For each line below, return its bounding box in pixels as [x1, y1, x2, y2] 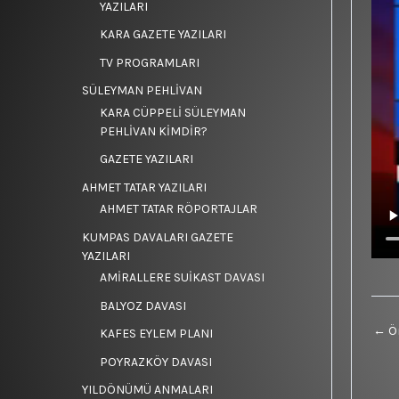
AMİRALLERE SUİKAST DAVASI [100, 270, 265, 285]
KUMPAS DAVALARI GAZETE [82, 229, 233, 245]
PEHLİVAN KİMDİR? [100, 123, 208, 139]
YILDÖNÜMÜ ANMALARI [82, 382, 213, 397]
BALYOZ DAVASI [100, 297, 186, 313]
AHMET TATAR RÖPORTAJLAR [100, 201, 257, 216]
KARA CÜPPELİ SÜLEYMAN [100, 104, 246, 120]
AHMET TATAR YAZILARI [82, 179, 207, 195]
